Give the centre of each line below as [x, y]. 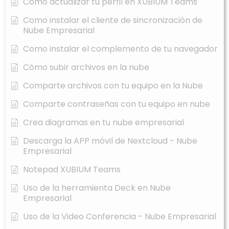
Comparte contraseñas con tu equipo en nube [117, 104]
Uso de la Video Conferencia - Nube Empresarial [120, 217]
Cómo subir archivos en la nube [86, 67]
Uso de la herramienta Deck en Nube [97, 188]
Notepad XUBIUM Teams [72, 170]
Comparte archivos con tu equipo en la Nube [113, 86]
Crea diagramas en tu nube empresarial [104, 123]
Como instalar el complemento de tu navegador [120, 49]
